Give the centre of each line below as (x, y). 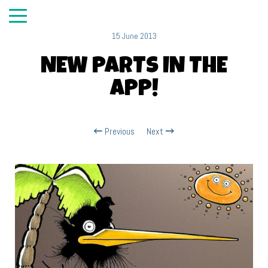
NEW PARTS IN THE (134, 68)
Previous (118, 132)
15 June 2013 (134, 36)
